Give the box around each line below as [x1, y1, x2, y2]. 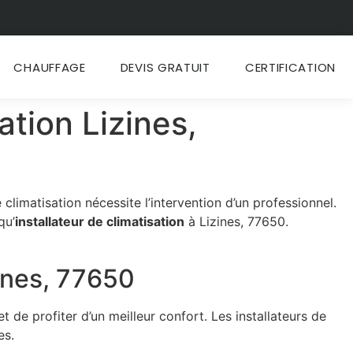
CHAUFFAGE [13, 59, 86, 76]
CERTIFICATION [244, 59, 336, 76]
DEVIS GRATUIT [120, 59, 210, 76]
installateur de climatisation [15, 214, 184, 229]
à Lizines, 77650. [184, 214, 288, 229]
